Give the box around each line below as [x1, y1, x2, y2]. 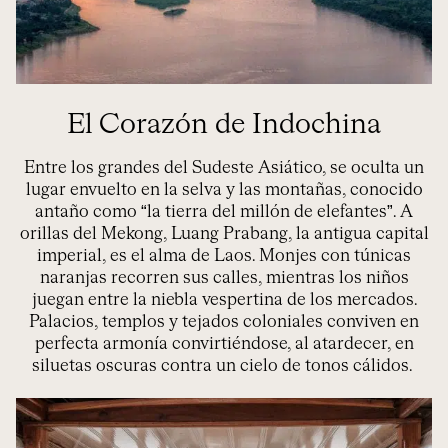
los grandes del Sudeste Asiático [71, 159, 322, 177]
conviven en [327, 313, 419, 331]
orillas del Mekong [19, 225, 163, 243]
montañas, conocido [264, 181, 423, 199]
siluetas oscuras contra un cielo [32, 357, 282, 375]
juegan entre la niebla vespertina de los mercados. [31, 291, 417, 309]
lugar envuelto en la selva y [25, 181, 239, 199]
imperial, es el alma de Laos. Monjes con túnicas [37, 247, 411, 265]
